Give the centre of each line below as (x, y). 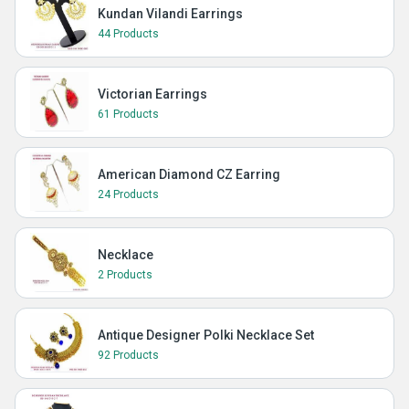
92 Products (128, 355)
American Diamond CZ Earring (189, 174)
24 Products (128, 194)
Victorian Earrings (152, 94)
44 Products (128, 34)
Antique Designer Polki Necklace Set (206, 335)
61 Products (128, 114)
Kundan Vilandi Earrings (170, 14)
